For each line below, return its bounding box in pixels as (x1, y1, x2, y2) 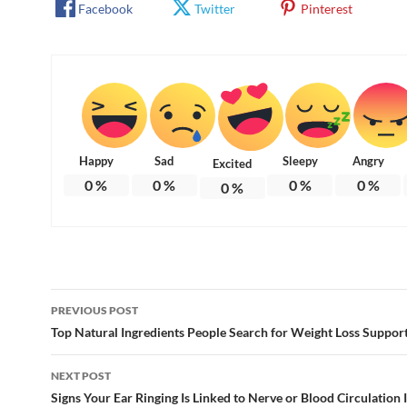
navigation (50, 320, 163, 350)
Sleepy (282, 153, 318, 168)
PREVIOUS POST (51, 303, 138, 317)
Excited (213, 155, 253, 171)
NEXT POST (51, 368, 111, 382)
